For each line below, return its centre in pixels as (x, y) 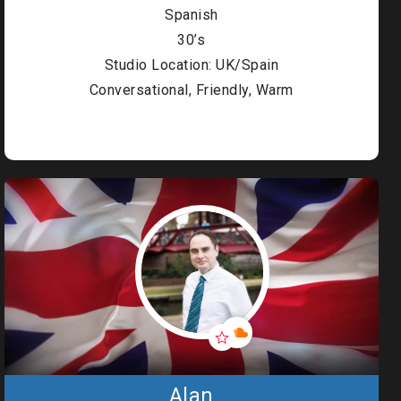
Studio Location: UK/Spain (192, 65)
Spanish (192, 15)
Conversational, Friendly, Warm (191, 90)
